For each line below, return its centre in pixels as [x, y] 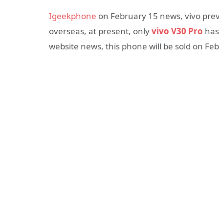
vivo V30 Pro [177, 31]
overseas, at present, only [100, 31]
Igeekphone [73, 16]
